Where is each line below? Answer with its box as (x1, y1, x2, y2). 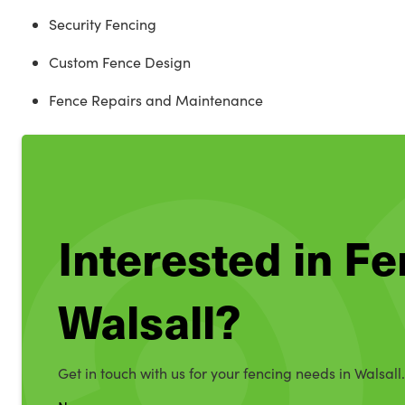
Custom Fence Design (49, 52, 191, 71)
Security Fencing (49, 14, 156, 33)
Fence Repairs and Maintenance (49, 90, 263, 109)
